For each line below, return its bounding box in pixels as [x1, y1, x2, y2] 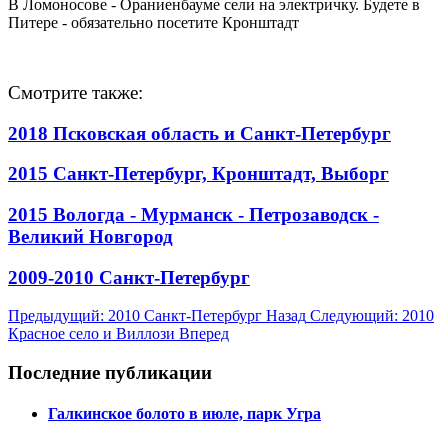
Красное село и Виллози [8, 325, 179, 343]
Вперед [179, 325, 229, 343]
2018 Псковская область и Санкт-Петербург [8, 122, 391, 144]
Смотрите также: [8, 81, 148, 103]
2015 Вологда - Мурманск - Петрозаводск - [8, 204, 379, 226]
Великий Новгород [8, 226, 173, 248]
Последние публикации [8, 362, 212, 384]
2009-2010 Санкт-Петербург [8, 266, 250, 288]
